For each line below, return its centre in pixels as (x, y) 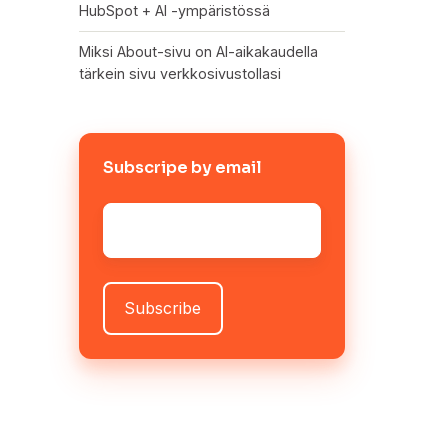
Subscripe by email (182, 167)
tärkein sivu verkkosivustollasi (179, 73)
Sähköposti (145, 214)
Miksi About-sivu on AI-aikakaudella (198, 51)
